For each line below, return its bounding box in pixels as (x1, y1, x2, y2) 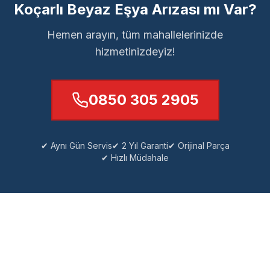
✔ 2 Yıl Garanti (111, 140, 168, 151)
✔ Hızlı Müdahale (101, 152, 169, 163)
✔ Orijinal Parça (168, 140, 230, 151)
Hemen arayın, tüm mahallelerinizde (47, 28, 223, 41)
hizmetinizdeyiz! (95, 45, 175, 58)
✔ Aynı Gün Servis (40, 140, 112, 151)
